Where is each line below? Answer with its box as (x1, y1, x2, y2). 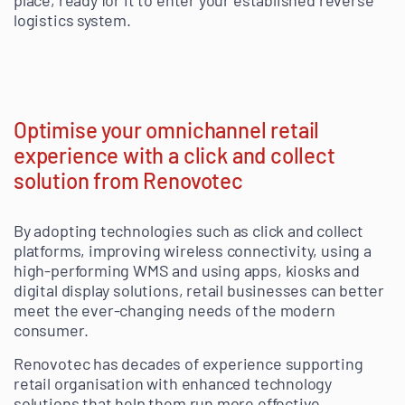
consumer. (14, 320, 89, 341)
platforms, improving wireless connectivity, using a (14, 240, 372, 261)
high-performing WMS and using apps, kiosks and (14, 260, 360, 281)
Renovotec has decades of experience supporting (14, 353, 363, 374)
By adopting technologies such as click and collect (14, 221, 364, 241)
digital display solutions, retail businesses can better (14, 280, 385, 301)
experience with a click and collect (14, 142, 335, 169)
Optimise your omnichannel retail (14, 117, 320, 144)
